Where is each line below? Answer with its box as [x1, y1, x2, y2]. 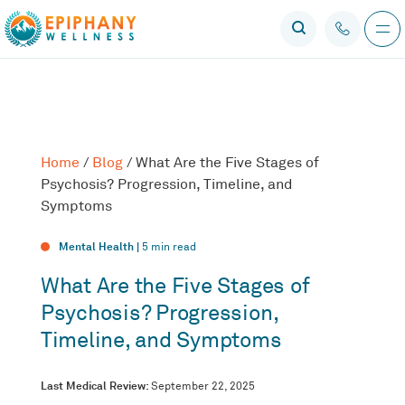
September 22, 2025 [150, 379, 255, 393]
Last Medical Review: [40, 378, 151, 393]
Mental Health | [59, 239, 143, 254]
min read [151, 240, 197, 254]
